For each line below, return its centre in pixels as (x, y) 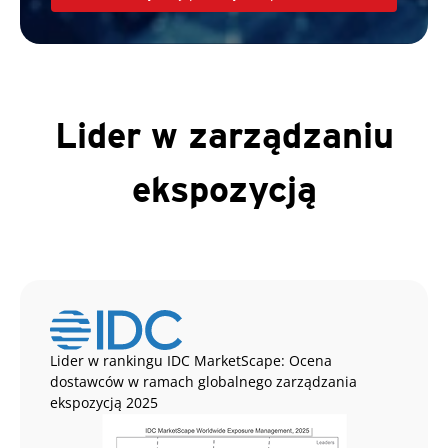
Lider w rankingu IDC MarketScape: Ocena (191, 360)
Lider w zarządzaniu (224, 134)
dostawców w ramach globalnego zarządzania (203, 381)
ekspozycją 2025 (104, 402)
